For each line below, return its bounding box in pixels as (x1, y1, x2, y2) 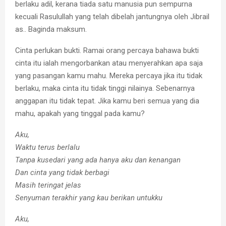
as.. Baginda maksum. (15, 24, 89, 34)
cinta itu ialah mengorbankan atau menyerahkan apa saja (15, 58, 203, 68)
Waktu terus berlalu (15, 142, 80, 152)
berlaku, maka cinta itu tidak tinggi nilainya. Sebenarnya (15, 83, 195, 93)
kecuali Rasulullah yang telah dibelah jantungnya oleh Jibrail (15, 12, 209, 21)
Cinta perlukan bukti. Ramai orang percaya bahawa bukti (15, 45, 199, 55)
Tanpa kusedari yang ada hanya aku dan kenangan (15, 155, 181, 164)
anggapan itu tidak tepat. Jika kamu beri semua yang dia (15, 96, 199, 105)
